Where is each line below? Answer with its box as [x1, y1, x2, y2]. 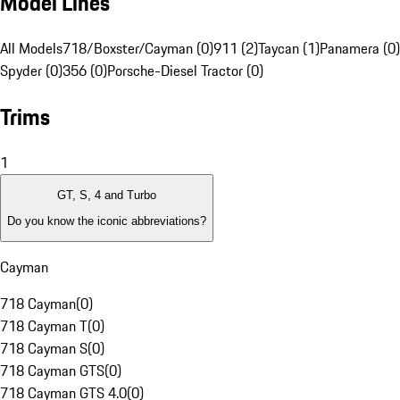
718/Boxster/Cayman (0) [62, 37, 213, 60]
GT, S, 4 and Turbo [57, 188, 156, 203]
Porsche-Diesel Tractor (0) [107, 60, 263, 82]
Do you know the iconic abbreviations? [7, 213, 206, 228]
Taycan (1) [258, 37, 320, 60]
